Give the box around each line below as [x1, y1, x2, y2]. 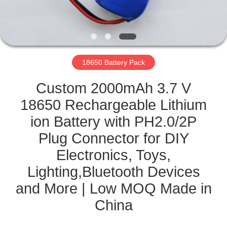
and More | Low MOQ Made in [15, 180, 212, 197]
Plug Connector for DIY [38, 130, 189, 146]
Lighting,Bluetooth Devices [27, 163, 200, 180]
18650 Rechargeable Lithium [20, 96, 207, 113]
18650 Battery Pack [82, 58, 145, 66]
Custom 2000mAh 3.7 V [36, 80, 191, 96]
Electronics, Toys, [56, 146, 171, 163]
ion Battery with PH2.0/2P [30, 113, 197, 130]
